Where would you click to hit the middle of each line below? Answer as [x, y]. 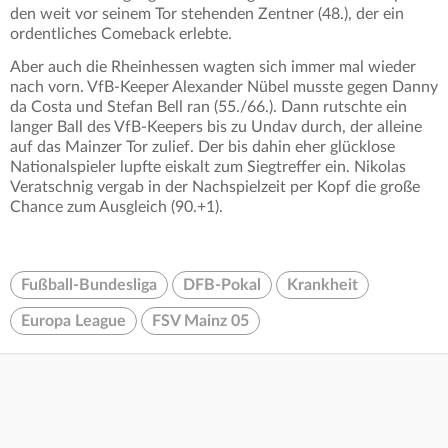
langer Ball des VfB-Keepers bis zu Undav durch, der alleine [216, 126]
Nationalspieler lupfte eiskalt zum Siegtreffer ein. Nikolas [208, 166]
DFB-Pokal [222, 284]
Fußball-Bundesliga [89, 284]
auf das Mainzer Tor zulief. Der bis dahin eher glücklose [202, 146]
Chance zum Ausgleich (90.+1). [116, 206]
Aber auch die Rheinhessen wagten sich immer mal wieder [213, 66]
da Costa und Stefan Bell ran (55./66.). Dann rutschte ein [208, 106]
